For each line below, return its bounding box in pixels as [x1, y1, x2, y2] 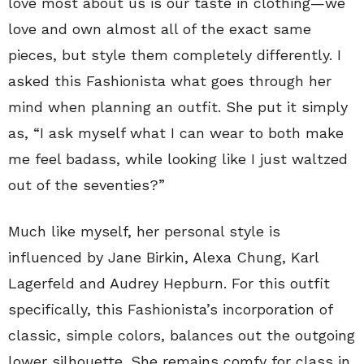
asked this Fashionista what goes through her [8, 71, 331, 89]
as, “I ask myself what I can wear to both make [8, 123, 344, 141]
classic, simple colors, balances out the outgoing [8, 326, 355, 344]
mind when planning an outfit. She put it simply [8, 97, 348, 115]
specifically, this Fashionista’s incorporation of [8, 300, 332, 318]
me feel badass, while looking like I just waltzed [8, 149, 348, 167]
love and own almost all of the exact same [8, 19, 311, 37]
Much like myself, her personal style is [8, 222, 280, 240]
